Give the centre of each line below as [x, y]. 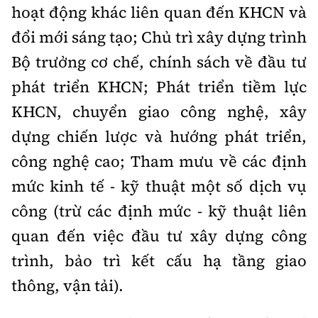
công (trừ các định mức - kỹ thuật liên [159, 211]
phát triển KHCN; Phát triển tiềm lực [159, 87]
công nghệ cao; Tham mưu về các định [159, 161]
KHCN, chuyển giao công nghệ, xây [159, 111]
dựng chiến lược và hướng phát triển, [159, 136]
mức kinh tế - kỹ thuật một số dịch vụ [159, 186]
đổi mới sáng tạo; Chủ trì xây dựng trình [159, 37]
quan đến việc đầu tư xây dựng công [159, 236]
